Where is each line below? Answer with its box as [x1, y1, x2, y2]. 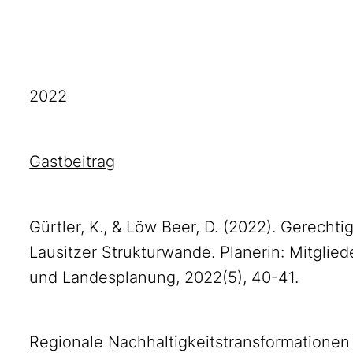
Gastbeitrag [29, 152, 116, 171]
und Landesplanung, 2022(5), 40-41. [29, 268, 299, 287]
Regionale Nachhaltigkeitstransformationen [29, 333, 351, 351]
